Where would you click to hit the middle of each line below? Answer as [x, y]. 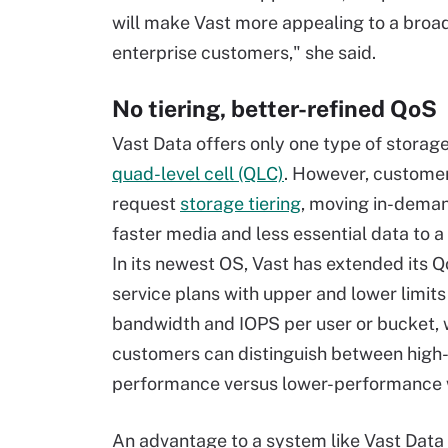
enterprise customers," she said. [244, 52]
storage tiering [240, 203]
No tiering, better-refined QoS [274, 108]
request [146, 203]
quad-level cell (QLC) [198, 173]
